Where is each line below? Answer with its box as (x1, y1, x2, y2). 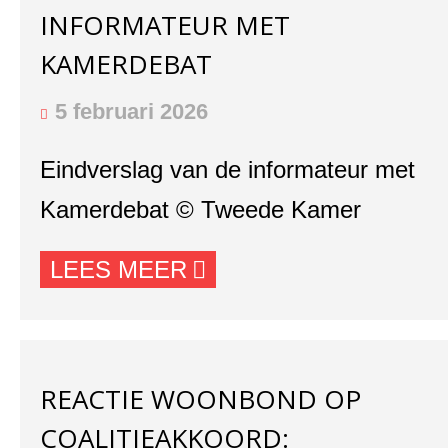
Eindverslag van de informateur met (40, 156, 415, 183)
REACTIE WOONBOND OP (40, 381, 361, 417)
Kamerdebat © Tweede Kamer (40, 196, 361, 223)
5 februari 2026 (55, 99, 208, 124)
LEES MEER (50, 256, 187, 283)
